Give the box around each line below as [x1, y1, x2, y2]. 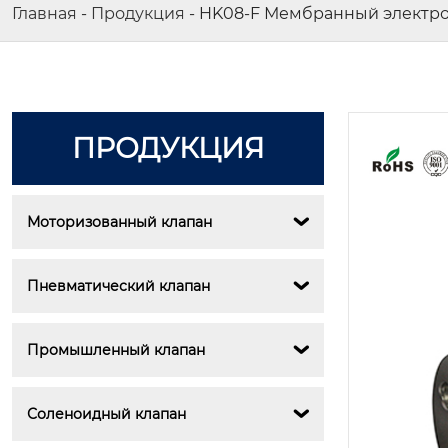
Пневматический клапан [27, 276, 210, 295]
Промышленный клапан [27, 340, 205, 359]
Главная [12, 4, 77, 24]
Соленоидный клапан [27, 404, 186, 423]
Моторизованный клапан [27, 212, 212, 231]
